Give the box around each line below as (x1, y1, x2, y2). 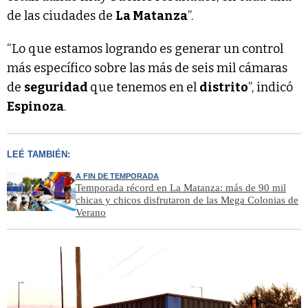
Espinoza (7, 99, 64, 115)
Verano (76, 207, 106, 219)
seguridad (24, 80, 90, 96)
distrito (199, 80, 248, 96)
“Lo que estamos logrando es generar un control (7, 41, 283, 57)
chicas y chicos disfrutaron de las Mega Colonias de (76, 195, 298, 206)
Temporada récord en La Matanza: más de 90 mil (76, 182, 286, 194)
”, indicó (248, 80, 293, 96)
